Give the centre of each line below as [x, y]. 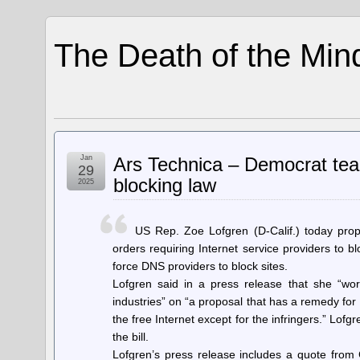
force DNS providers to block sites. [200, 266]
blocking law [165, 185]
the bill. [130, 337]
